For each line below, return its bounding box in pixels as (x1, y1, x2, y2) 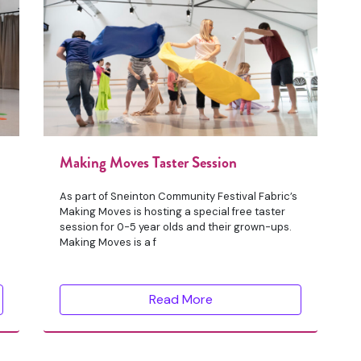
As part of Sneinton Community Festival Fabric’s (60, 189, 297, 204)
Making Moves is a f (60, 235, 156, 250)
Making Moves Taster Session (60, 151, 237, 174)
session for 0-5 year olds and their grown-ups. (60, 220, 292, 234)
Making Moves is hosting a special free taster (60, 205, 285, 219)
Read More (148, 291, 213, 308)
